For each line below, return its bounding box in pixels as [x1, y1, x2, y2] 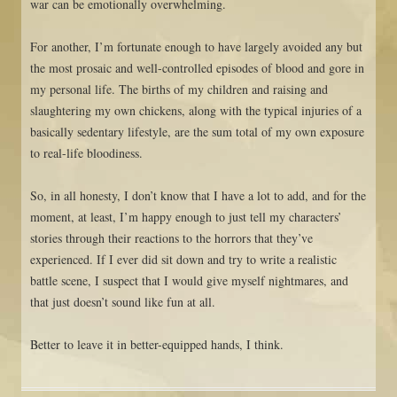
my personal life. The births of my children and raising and [30, 81, 328, 98]
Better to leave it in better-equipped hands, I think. [30, 336, 284, 354]
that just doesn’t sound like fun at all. [30, 293, 215, 311]
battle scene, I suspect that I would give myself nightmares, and [30, 272, 348, 290]
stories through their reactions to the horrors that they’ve [30, 230, 313, 247]
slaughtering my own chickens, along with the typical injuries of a [30, 102, 362, 120]
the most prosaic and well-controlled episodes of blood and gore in [30, 59, 364, 77]
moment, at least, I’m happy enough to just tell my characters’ [30, 208, 342, 226]
